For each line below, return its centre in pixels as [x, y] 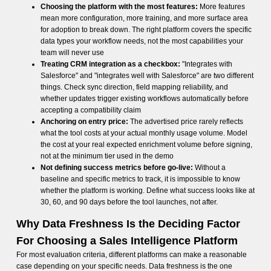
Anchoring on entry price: [84, 122]
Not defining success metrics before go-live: [116, 168]
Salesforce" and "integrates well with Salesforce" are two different [147, 76]
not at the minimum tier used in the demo [107, 156]
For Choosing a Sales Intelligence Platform [127, 241]
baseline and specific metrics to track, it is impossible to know [140, 179]
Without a [209, 168]
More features [221, 7]
